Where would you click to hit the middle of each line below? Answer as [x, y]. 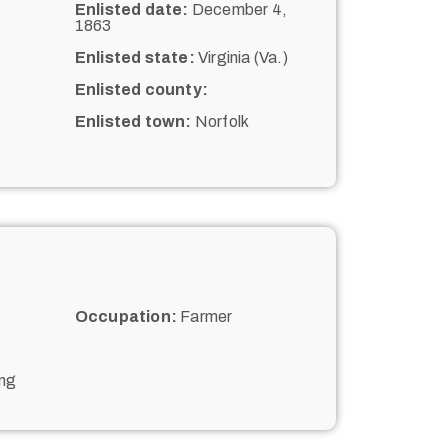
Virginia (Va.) [241, 57]
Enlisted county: [141, 89]
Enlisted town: [133, 121]
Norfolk [220, 121]
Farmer [204, 316]
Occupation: [125, 316]
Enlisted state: [134, 57]
